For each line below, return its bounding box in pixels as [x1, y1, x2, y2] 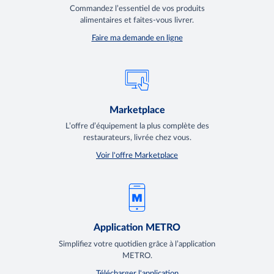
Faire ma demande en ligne [91, 34, 183, 42]
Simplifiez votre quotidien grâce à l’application [59, 240, 215, 249]
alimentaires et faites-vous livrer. [80, 16, 194, 24]
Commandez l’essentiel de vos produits [69, 4, 205, 13]
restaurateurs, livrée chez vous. [83, 134, 191, 143]
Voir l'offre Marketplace [96, 152, 178, 160]
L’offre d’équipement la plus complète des [65, 122, 209, 131]
